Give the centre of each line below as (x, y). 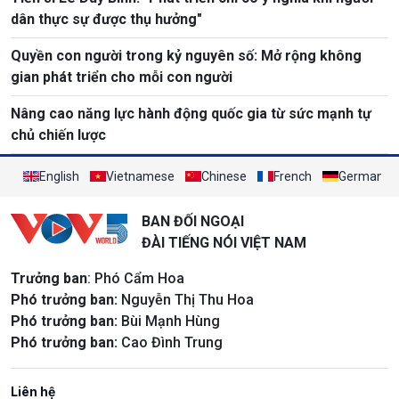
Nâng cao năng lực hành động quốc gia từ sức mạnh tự (191, 113)
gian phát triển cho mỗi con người (122, 77)
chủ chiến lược (58, 134)
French (293, 176)
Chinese (224, 176)
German (361, 176)
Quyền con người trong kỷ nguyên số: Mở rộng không (186, 55)
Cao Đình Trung (170, 342)
